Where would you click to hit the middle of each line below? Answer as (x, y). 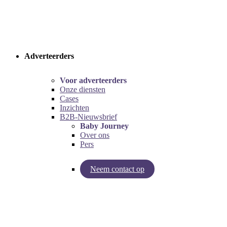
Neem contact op (117, 169)
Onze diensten (83, 89)
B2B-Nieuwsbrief (88, 117)
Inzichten (74, 108)
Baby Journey (104, 126)
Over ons (95, 135)
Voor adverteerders (93, 80)
